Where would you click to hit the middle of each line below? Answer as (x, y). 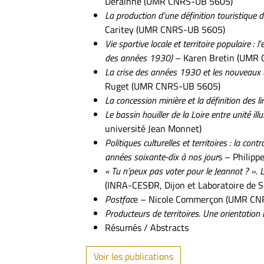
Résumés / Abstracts (147, 227)
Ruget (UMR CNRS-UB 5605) (163, 86)
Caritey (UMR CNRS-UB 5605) (165, 29)
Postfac (119, 199)
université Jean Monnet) (153, 128)
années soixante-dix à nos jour (161, 157)
